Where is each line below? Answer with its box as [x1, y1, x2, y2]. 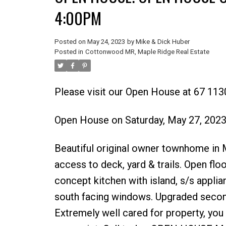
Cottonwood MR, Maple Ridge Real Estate [85, 47, 209, 55]
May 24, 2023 [87, 37, 125, 45]
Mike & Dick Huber [135, 37, 190, 45]
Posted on [54, 37, 87, 45]
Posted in [54, 47, 83, 55]
